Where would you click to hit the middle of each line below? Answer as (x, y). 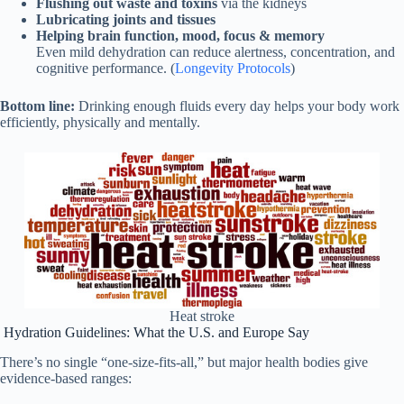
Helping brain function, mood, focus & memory (180, 35)
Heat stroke (202, 317)
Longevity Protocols (233, 68)
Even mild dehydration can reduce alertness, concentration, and (216, 51)
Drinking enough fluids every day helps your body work (237, 106)
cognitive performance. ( (106, 68)
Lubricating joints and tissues (126, 19)
